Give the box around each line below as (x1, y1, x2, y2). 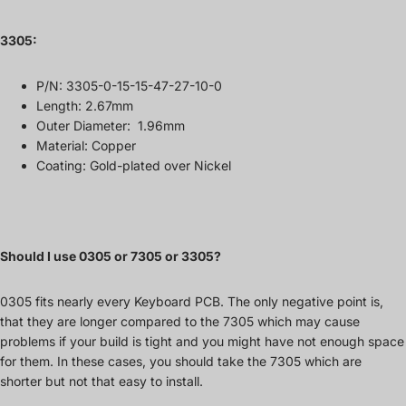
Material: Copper (36, 137, 136, 153)
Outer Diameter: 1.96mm (36, 117, 185, 133)
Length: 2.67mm (36, 97, 133, 113)
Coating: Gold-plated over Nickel (36, 157, 231, 173)
